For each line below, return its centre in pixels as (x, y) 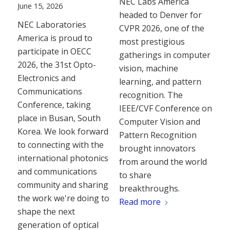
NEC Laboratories (52, 25)
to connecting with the (60, 145)
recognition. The (151, 95)
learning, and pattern (160, 81)
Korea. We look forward (63, 132)
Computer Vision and (159, 121)
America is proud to (55, 38)
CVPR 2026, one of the (161, 28)
